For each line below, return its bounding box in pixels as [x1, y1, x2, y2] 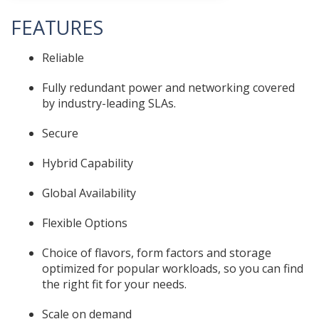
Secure [42, 125, 78, 142]
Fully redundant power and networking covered [42, 80, 295, 96]
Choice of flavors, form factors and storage [42, 245, 271, 261]
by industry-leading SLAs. [42, 95, 176, 112]
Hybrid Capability [42, 155, 133, 172]
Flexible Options [42, 215, 127, 231]
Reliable [42, 50, 84, 66]
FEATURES [11, 14, 103, 41]
